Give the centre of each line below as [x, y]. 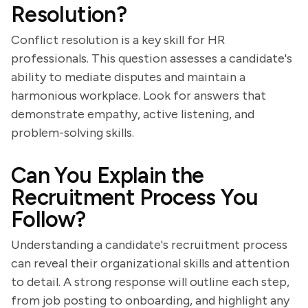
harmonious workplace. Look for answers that [139, 96]
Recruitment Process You [135, 197]
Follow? [48, 219]
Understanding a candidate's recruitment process [149, 245]
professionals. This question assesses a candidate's [152, 58]
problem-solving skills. [73, 133]
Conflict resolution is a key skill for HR [118, 40]
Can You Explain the [108, 175]
